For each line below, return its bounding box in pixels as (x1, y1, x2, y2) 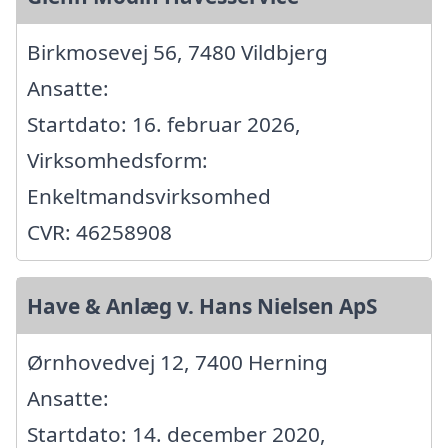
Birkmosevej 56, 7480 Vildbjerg (27, 37, 328, 66)
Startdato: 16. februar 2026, (27, 109, 301, 138)
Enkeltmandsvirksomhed (27, 181, 271, 210)
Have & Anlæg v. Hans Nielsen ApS (27, 291, 377, 320)
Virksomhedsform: (27, 145, 208, 174)
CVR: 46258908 (27, 217, 172, 246)
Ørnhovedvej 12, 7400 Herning (27, 347, 328, 376)
